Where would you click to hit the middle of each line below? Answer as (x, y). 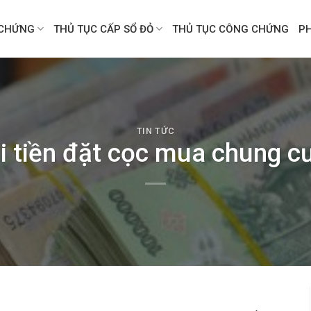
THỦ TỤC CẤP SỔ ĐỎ (104, 29)
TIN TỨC (155, 131)
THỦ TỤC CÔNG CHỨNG (231, 29)
